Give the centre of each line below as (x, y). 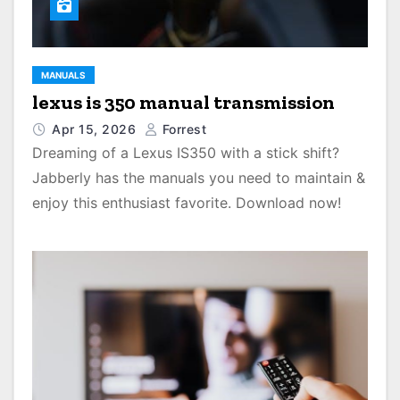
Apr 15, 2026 (96, 129)
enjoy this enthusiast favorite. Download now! (187, 203)
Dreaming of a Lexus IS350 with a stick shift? (186, 153)
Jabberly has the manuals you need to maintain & (199, 178)
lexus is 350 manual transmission (183, 102)
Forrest (182, 129)
